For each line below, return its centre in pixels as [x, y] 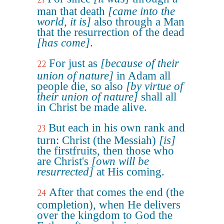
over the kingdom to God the [105, 215]
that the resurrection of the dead [111, 32]
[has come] [63, 43]
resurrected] [65, 172]
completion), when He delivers [109, 205]
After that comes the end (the [116, 192]
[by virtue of [154, 86]
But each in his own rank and [117, 128]
